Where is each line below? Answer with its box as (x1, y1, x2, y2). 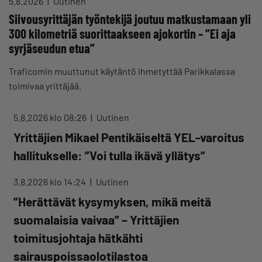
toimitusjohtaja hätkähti (13, 230, 143, 246)
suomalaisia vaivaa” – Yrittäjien (13, 212, 179, 227)
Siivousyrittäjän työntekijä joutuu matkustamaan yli (9, 11, 251, 27)
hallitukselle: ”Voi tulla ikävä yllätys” (13, 148, 205, 163)
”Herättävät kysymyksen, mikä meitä (13, 194, 211, 209)
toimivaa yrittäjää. (9, 80, 85, 92)
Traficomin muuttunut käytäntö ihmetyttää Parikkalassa (9, 65, 235, 77)
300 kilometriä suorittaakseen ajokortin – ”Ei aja (9, 26, 236, 42)
